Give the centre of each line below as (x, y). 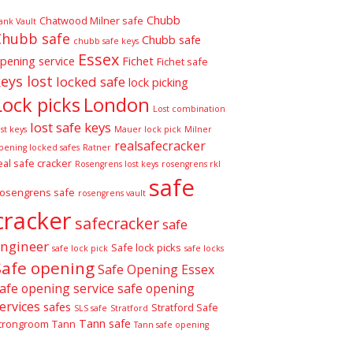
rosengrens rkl (191, 163)
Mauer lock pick (148, 129)
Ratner (97, 147)
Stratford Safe (185, 307)
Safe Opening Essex (156, 269)
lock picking (158, 82)
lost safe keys (71, 127)
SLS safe (91, 308)
